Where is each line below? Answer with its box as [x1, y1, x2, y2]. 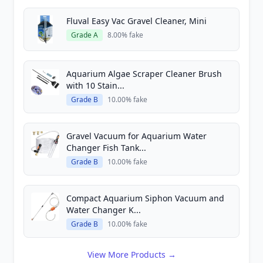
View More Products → [87, 249, 176, 260]
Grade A [71, 30, 98, 40]
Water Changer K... [66, 204, 141, 215]
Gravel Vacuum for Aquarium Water [66, 130, 207, 141]
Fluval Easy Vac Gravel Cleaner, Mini [66, 15, 207, 26]
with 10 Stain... [66, 80, 124, 91]
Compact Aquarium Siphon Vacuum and [66, 193, 224, 204]
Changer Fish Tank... [66, 142, 146, 153]
